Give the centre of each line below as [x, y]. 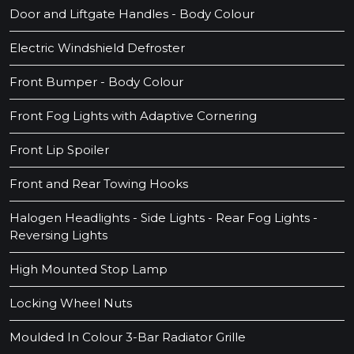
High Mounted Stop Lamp [88, 269]
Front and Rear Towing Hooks [99, 184]
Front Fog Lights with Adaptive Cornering [133, 116]
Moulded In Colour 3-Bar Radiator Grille [128, 337]
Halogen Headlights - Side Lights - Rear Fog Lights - [164, 218]
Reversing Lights [58, 235]
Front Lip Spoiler [59, 150]
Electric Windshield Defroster [97, 48]
